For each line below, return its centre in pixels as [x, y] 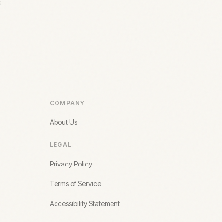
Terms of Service [75, 184]
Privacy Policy [71, 164]
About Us [63, 122]
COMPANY [67, 103]
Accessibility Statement [85, 203]
